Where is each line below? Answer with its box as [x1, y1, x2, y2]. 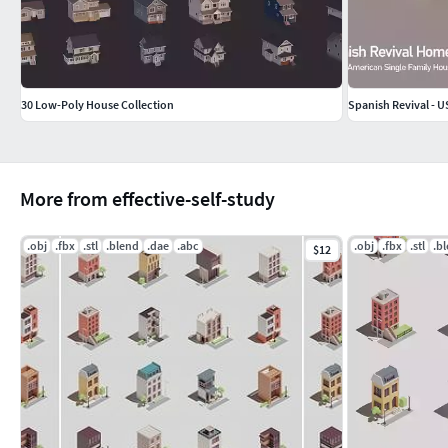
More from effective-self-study [20, 185, 275, 211]
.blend [106, 237, 139, 253]
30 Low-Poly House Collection [21, 96, 174, 112]
